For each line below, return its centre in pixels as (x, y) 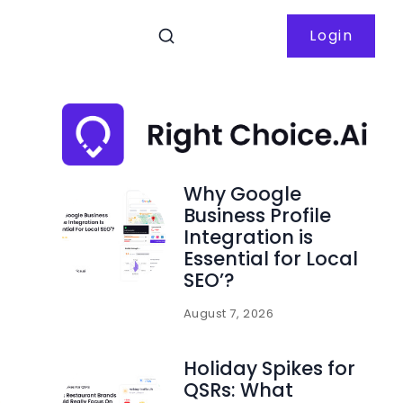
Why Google (242, 193)
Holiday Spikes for (269, 368)
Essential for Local (270, 258)
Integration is (248, 237)
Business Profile (257, 215)
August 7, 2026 (228, 313)
